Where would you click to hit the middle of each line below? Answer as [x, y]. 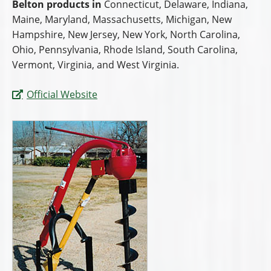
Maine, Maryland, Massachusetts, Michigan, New [122, 20]
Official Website [62, 95]
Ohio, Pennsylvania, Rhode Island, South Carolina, [125, 50]
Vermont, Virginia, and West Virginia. [96, 65]
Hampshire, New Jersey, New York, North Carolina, [126, 35]
